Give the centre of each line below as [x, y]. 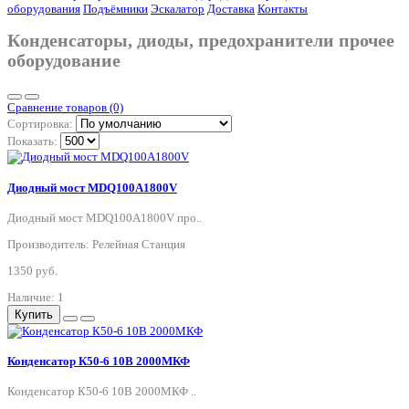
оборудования [44, 9]
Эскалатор [178, 9]
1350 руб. [32, 270]
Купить [34, 314]
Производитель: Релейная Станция [96, 244]
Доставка [231, 9]
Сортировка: [40, 124]
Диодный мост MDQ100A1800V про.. [105, 217]
